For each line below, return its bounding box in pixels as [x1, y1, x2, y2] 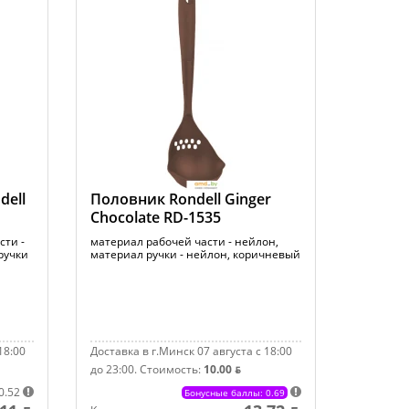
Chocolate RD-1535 [90, 207, 222, 227]
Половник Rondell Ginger [90, 189, 272, 209]
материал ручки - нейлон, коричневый [90, 246, 301, 262]
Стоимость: [140, 362, 204, 377]
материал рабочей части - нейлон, [90, 234, 279, 249]
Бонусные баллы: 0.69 [184, 386, 285, 399]
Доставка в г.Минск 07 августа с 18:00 [90, 343, 293, 359]
